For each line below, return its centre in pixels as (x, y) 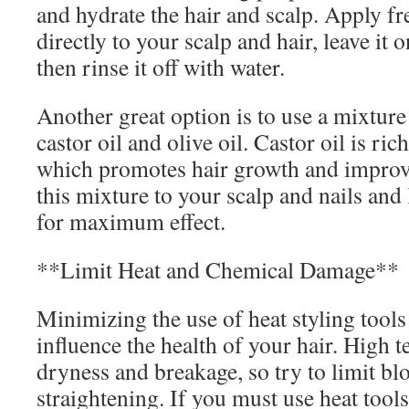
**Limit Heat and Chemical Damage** (218, 269)
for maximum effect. (131, 221)
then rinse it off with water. (161, 67)
